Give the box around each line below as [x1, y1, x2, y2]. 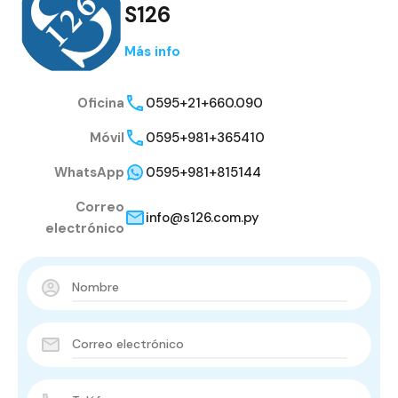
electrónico [45, 219, 124, 238]
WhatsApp [54, 163, 124, 182]
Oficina [77, 94, 124, 113]
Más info [124, 42, 180, 60]
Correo [76, 198, 124, 217]
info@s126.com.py [146, 209, 259, 227]
